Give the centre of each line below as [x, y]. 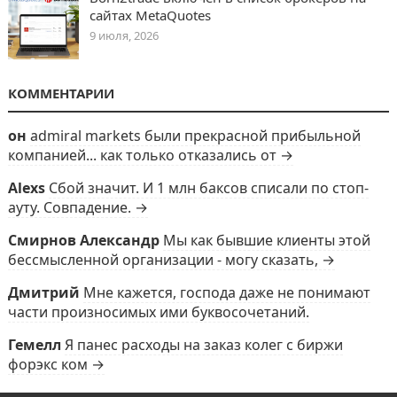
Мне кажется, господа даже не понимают [226, 292]
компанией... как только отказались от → [150, 155]
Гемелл [34, 345]
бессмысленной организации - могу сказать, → [171, 260]
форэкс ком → [56, 364]
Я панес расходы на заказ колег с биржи [203, 345]
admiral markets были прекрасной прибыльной [195, 136]
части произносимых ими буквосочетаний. [158, 312]
